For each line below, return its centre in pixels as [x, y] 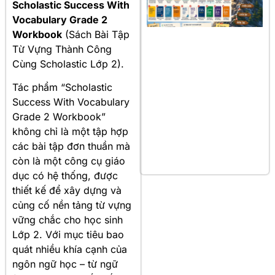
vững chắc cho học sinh [68, 220]
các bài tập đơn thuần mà [71, 146]
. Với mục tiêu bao [82, 235]
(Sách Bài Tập [96, 34]
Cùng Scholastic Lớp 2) [67, 64]
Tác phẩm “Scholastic [62, 87]
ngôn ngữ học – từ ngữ [65, 264]
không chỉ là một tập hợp [70, 132]
